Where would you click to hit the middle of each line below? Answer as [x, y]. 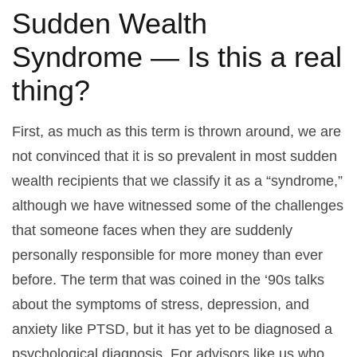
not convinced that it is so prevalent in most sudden [175, 156]
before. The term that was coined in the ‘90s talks [168, 280]
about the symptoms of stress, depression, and [161, 304]
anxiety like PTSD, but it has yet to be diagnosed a [172, 329]
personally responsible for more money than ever [167, 255]
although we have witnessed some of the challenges [178, 206]
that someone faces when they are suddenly [152, 230]
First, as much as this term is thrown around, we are [177, 131]
